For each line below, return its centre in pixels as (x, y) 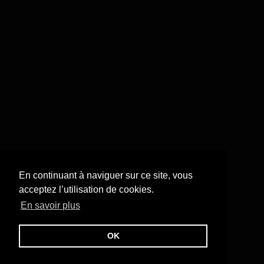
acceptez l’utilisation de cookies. (86, 190)
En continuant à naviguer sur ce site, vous (106, 176)
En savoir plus (51, 206)
